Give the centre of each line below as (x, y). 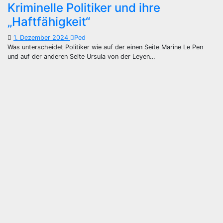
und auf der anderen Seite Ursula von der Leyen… (81, 56)
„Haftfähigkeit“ (49, 22)
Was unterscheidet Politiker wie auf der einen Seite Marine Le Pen (105, 47)
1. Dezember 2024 (42, 38)
